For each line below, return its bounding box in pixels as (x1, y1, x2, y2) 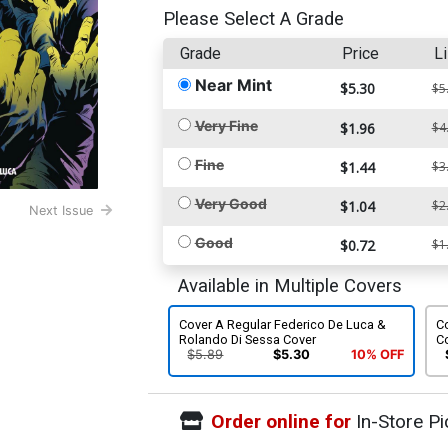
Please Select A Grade (162, 7, 344, 30)
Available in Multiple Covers (177, 274, 402, 297)
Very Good (194, 194, 267, 212)
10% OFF (350, 347, 404, 363)
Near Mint (194, 74, 272, 95)
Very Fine (194, 116, 258, 134)
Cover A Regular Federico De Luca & (178, 316, 386, 332)
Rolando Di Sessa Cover (178, 331, 316, 347)
